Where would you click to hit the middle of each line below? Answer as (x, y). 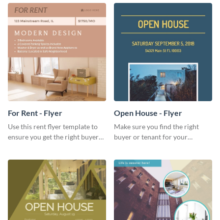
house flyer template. (146, 157)
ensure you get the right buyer (53, 137)
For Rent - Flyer (35, 112)
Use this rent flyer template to (53, 126)
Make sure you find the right (156, 126)
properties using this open (153, 147)
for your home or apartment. (51, 147)
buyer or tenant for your (151, 137)
